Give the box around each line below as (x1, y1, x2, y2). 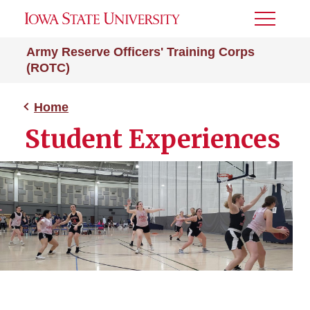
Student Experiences (25, 124, 280, 155)
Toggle (255, 17, 292, 29)
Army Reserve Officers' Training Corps (26, 45, 255, 59)
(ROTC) (26, 61, 70, 75)
